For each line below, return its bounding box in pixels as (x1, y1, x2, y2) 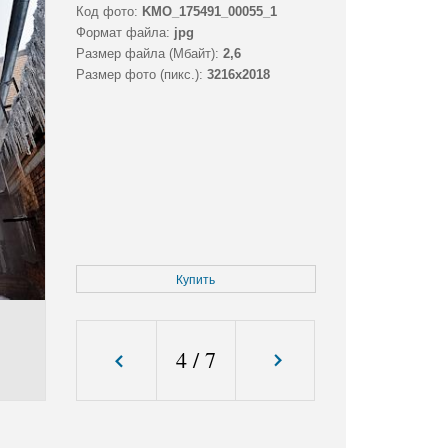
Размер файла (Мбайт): (75, 46, 219, 62)
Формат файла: (75, 25, 170, 41)
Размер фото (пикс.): (75, 67, 203, 83)
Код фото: (75, 4, 138, 20)
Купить (176, 273, 216, 288)
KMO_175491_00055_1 (141, 4, 277, 20)
